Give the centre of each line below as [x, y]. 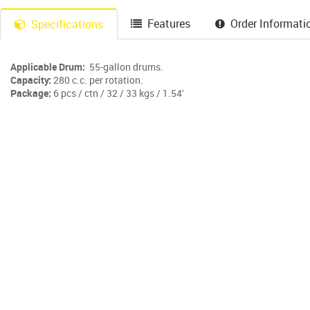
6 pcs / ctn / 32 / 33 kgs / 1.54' [117, 93]
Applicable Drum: [48, 67]
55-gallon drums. [124, 67]
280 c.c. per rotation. [97, 80]
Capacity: [31, 80]
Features [169, 24]
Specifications [67, 25]
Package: [31, 93]
